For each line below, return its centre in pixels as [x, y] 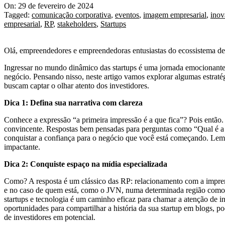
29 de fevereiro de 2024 [56, 6]
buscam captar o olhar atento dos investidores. [77, 86]
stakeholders [77, 24]
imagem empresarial [175, 15]
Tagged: [17, 15]
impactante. [22, 147]
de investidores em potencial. [50, 217]
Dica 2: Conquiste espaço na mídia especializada [86, 164]
